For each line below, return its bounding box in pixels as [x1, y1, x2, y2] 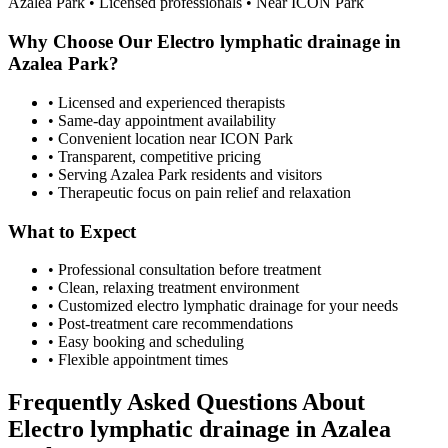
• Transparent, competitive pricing [48, 147, 261, 165]
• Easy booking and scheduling [48, 333, 244, 351]
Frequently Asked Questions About [8, 389, 365, 416]
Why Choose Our [8, 31, 157, 53]
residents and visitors [187, 165, 322, 183]
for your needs [303, 297, 398, 315]
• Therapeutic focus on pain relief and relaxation [48, 183, 351, 201]
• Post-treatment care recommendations [48, 315, 293, 333]
